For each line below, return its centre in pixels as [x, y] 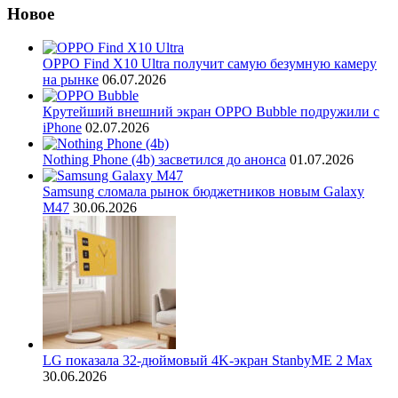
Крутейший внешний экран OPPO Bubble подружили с [211, 112]
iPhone [62, 128]
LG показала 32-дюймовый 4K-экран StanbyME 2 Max [207, 361]
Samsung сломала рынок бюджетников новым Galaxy [203, 192]
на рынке [71, 80]
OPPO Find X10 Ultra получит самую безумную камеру [210, 64]
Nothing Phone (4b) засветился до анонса [164, 160]
